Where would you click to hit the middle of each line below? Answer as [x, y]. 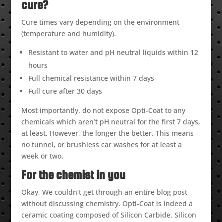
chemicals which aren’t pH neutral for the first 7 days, [111, 122]
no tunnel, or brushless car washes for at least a [101, 145]
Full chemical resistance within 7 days [91, 78]
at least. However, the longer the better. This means [107, 133]
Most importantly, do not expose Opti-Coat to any [103, 111]
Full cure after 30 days [65, 91]
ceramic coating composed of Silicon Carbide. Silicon [109, 215]
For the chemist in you [73, 175]
